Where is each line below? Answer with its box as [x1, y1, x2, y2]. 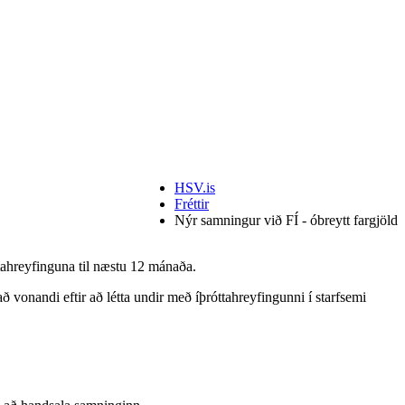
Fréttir [174, 195, 209, 212]
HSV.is [174, 179, 215, 195]
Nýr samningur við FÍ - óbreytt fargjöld [174, 212, 398, 228]
